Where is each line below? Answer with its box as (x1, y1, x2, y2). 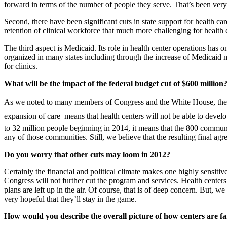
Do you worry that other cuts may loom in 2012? (4, 150, 170, 159)
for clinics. (4, 62, 37, 71)
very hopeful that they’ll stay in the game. (4, 195, 136, 204)
